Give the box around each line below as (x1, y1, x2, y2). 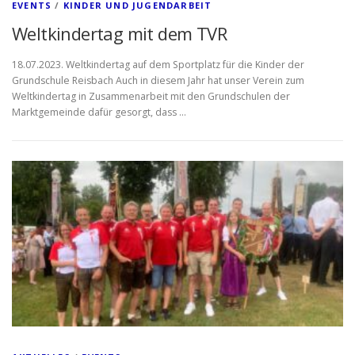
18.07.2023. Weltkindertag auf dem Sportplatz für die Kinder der (12, 58, 304, 72)
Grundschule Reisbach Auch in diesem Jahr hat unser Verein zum (12, 74, 304, 88)
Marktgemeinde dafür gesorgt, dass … (12, 105, 186, 120)
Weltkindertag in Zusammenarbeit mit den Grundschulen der (12, 90, 290, 104)
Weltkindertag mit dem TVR (12, 21, 227, 45)
